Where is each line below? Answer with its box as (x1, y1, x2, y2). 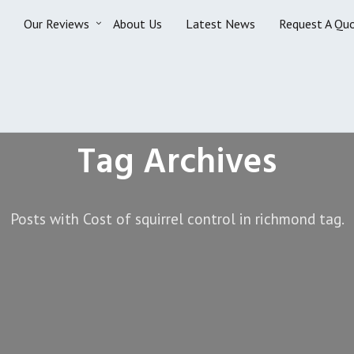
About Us (113, 16, 162, 32)
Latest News (186, 16, 255, 32)
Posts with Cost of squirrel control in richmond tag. (9, 209, 345, 228)
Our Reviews (24, 16, 89, 32)
